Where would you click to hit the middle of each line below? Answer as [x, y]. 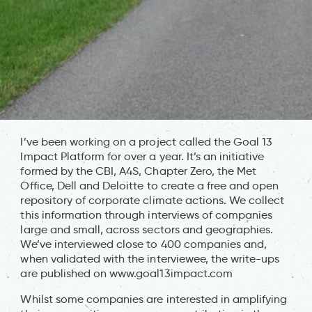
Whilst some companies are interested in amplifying [154, 299]
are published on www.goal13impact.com [126, 273]
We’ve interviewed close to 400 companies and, [144, 244]
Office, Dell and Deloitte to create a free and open [150, 185]
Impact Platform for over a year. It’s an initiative [142, 156]
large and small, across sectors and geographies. [147, 229]
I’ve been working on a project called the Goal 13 [147, 141]
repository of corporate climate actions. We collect [153, 200]
